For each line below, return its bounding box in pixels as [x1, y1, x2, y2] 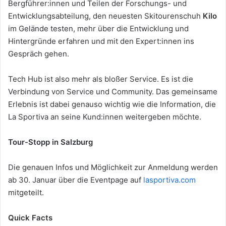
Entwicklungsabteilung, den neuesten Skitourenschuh [8, 11, 203, 21]
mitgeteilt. [8, 187, 44, 197]
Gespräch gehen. [8, 48, 69, 59]
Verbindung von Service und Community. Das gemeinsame [8, 86, 217, 96]
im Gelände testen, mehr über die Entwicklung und [8, 23, 189, 33]
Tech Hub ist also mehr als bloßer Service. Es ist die [8, 74, 193, 84]
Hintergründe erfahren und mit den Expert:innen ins [8, 36, 194, 46]
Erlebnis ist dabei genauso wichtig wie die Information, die [8, 99, 216, 109]
